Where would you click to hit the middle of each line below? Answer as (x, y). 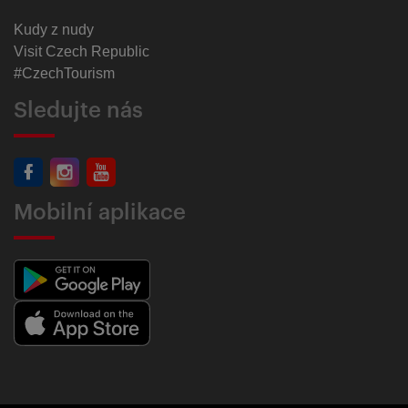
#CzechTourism (64, 74)
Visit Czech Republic (82, 52)
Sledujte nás (78, 111)
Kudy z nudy (54, 30)
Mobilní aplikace (100, 213)
